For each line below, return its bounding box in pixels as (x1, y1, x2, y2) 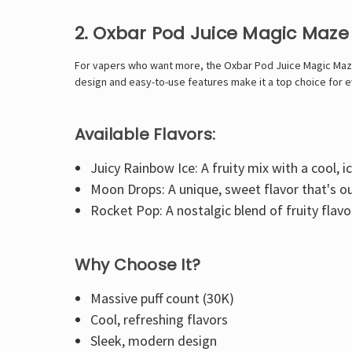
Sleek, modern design (90, 331, 218, 350)
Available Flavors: (74, 123, 215, 145)
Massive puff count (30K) (90, 288, 235, 307)
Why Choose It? (74, 253, 200, 276)
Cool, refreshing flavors (90, 310, 229, 328)
